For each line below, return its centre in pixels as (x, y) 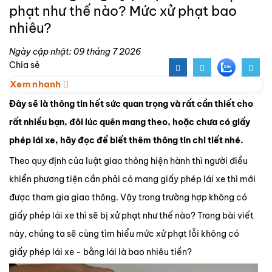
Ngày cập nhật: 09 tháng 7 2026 (75, 52)
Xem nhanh (36, 84)
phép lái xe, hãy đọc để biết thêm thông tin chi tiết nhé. (126, 140)
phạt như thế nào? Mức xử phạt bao (123, 11)
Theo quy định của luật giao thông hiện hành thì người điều (128, 161)
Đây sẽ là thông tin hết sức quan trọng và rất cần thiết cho (131, 104)
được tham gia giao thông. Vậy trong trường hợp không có (128, 197)
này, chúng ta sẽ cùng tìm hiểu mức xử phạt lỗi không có (124, 234)
